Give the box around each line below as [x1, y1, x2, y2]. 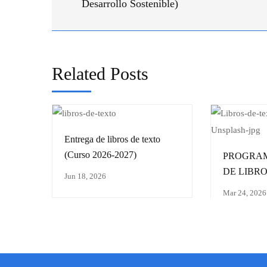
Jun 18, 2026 [64, 171, 106, 181]
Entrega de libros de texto [64, 133, 160, 144]
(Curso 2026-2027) [64, 149, 136, 160]
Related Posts [52, 63, 148, 83]
